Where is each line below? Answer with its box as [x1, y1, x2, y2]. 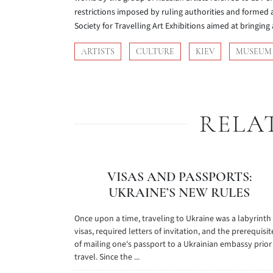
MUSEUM [236, 46, 272, 57]
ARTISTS [81, 46, 115, 57]
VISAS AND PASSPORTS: [107, 169, 252, 185]
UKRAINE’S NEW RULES [108, 185, 250, 200]
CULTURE [136, 46, 174, 57]
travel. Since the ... [74, 251, 140, 263]
